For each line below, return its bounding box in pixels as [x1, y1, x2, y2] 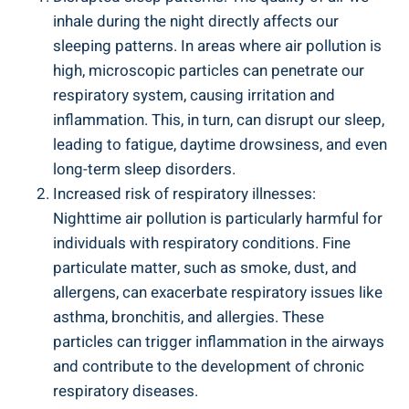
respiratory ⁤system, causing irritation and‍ [53, 84, 335, 108]
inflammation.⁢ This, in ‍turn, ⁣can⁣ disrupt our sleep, [53, 109, 384, 132]
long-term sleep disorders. [53, 158, 236, 182]
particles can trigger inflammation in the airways [53, 330, 384, 354]
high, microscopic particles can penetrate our [53, 59, 364, 83]
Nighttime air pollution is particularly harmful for [53, 207, 383, 231]
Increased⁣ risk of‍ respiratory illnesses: [53, 183, 316, 206]
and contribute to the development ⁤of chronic [53, 355, 364, 379]
